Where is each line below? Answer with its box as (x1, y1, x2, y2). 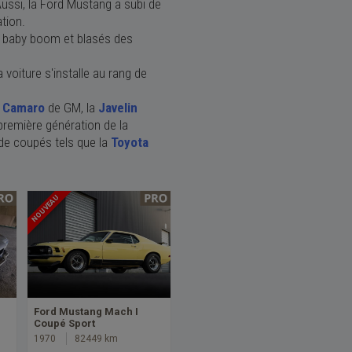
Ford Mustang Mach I (34, 306, 138, 318)
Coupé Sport (34, 317, 95, 330)
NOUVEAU (30, 192, 61, 224)
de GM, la (45, 99, 98, 115)
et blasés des (64, 30, 133, 46)
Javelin (98, 99, 137, 115)
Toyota (111, 134, 148, 150)
